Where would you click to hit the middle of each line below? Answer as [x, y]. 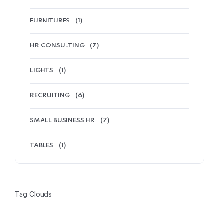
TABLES [42, 146]
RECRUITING [50, 96]
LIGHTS [42, 71]
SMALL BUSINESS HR [62, 121]
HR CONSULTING [57, 46]
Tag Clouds [33, 194]
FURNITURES [50, 21]
